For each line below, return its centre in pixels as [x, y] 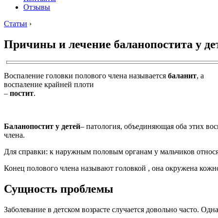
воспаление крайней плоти [49, 84]
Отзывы [37, 7]
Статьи [16, 24]
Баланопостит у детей [42, 126]
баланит [182, 75]
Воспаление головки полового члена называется [86, 75]
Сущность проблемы [59, 189]
